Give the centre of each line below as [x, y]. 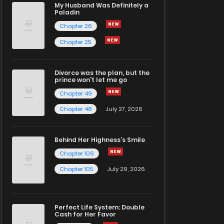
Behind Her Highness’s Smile [100, 140]
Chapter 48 [75, 109]
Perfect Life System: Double [99, 207]
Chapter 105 [76, 169]
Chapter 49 [76, 93]
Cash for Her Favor [85, 214]
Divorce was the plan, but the [102, 72]
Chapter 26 [76, 26]
